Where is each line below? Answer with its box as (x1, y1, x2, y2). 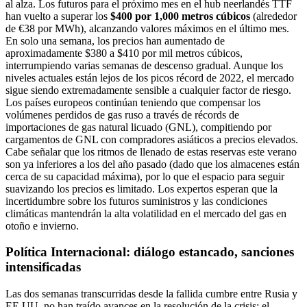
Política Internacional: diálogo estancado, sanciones (5, 245, 294, 260)
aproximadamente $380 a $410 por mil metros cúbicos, (5, 47, 243, 59)
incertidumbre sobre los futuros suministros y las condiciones (5, 195, 267, 207)
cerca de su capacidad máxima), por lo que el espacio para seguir (5, 170, 284, 182)
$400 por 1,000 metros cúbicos (110, 10, 250, 22)
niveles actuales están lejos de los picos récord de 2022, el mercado (5, 71, 294, 84)
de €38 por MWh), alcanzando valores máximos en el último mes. (5, 22, 289, 34)
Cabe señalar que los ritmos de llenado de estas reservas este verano (5, 145, 297, 158)
